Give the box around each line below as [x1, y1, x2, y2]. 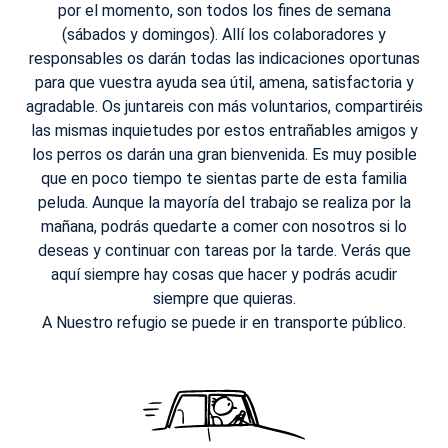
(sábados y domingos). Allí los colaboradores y [62, 25, 386, 45]
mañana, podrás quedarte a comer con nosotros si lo [41, 217, 407, 237]
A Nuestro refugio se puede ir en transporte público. [42, 313, 406, 333]
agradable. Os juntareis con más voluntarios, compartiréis [25, 97, 423, 117]
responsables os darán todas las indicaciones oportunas [28, 49, 420, 69]
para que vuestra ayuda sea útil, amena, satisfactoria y [34, 73, 414, 93]
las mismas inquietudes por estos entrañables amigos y [30, 121, 418, 141]
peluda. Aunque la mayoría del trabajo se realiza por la [37, 193, 411, 213]
